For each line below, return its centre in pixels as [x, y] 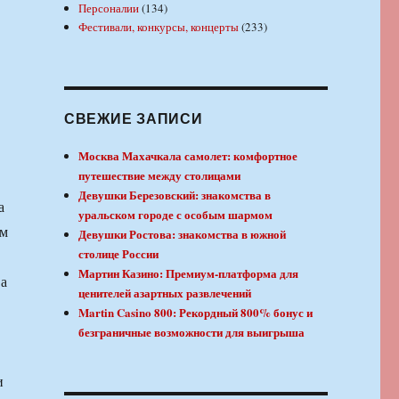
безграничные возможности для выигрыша [192, 331]
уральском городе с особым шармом [176, 214]
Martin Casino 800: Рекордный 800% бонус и [196, 312]
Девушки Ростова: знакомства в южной [183, 233]
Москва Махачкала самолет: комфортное [188, 155]
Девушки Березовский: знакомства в [175, 194]
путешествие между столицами [160, 175]
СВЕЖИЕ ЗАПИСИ [133, 118]
